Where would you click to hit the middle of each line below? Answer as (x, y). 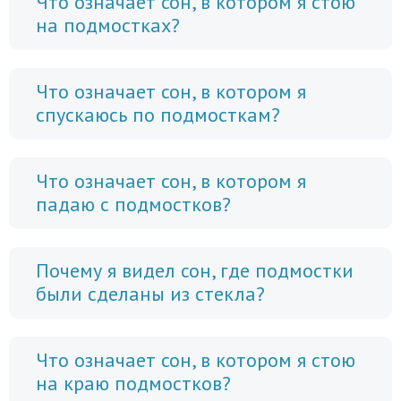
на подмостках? (108, 25)
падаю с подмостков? (133, 204)
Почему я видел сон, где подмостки (195, 270)
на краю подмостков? (133, 383)
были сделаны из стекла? (150, 294)
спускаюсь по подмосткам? (158, 115)
